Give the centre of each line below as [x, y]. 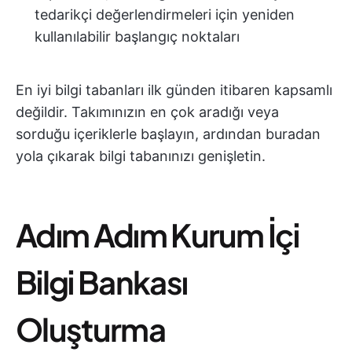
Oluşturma [90, 329]
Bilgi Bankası [102, 282]
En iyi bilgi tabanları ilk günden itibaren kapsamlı [174, 90]
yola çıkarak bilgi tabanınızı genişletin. [141, 156]
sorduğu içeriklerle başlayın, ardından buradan [168, 134]
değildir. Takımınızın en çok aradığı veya [147, 112]
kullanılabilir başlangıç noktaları [137, 37]
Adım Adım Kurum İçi [158, 235]
